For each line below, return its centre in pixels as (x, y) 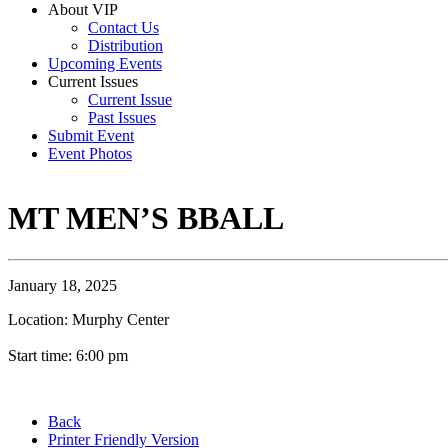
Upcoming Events (105, 63)
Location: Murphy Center (88, 319)
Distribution (125, 45)
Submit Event (91, 135)
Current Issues (93, 81)
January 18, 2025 (62, 285)
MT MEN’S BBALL (146, 218)
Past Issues (122, 117)
